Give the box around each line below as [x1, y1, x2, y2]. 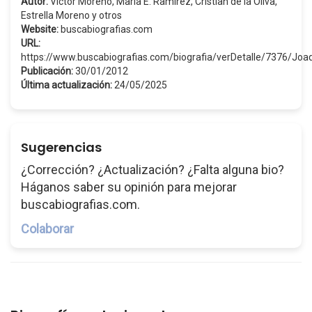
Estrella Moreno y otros [21, 10, 122, 21]
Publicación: [21, 65, 73, 77]
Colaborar [21, 221, 74, 236]
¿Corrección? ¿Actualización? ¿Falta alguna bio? [21, 162, 284, 177]
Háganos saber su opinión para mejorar [21, 180, 237, 194]
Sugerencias [21, 139, 102, 156]
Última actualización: [21, 79, 112, 91]
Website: [21, 24, 58, 35]
